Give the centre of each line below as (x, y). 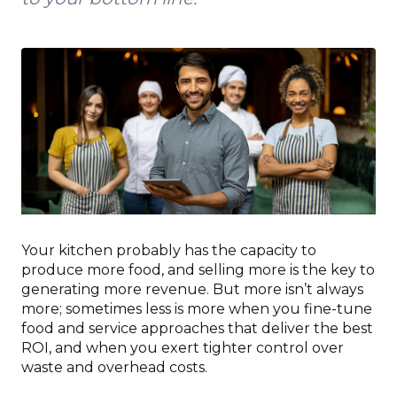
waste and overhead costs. (114, 368)
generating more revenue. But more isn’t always (192, 290)
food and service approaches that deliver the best (197, 329)
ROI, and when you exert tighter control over (183, 348)
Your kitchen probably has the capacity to (169, 251)
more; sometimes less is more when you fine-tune (197, 309)
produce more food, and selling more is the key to (198, 270)
